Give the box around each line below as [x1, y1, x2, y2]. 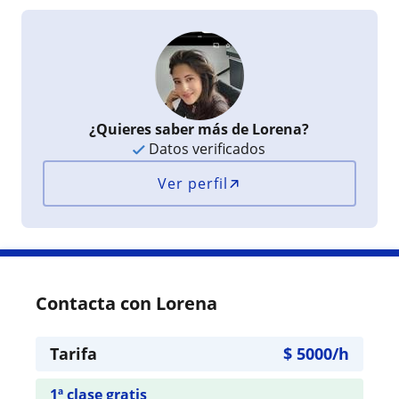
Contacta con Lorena [36, 291, 217, 315]
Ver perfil [158, 174, 229, 193]
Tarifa [50, 343, 97, 364]
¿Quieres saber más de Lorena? [89, 119, 310, 139]
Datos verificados [145, 139, 266, 159]
